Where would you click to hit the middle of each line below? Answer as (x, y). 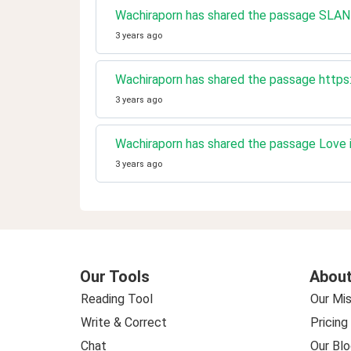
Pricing (329, 322)
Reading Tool (117, 299)
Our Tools (115, 277)
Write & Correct (124, 322)
